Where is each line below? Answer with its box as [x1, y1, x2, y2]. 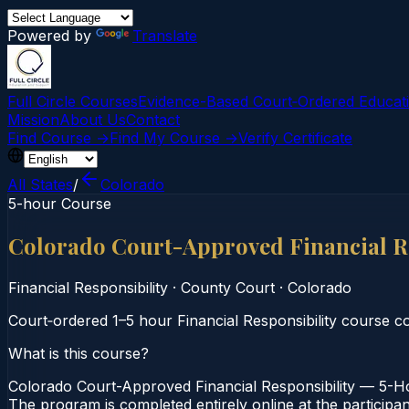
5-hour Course [8, 194, 111, 213]
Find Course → [7, 129, 110, 147]
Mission [7, 110, 59, 129]
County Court [181, 278, 275, 297]
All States [7, 175, 73, 194]
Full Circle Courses [7, 92, 138, 110]
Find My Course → [110, 129, 238, 147]
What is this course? [8, 343, 149, 362]
